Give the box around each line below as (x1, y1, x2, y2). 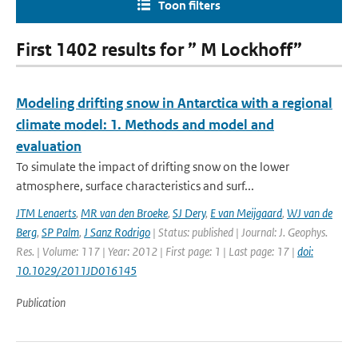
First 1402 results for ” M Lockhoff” (16, 39, 302, 61)
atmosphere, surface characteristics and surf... (16, 178, 254, 193)
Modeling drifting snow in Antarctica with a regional (16, 94, 332, 112)
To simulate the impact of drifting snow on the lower (16, 159, 289, 174)
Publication (16, 295, 66, 310)
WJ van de (287, 205, 332, 221)
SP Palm (42, 225, 79, 240)
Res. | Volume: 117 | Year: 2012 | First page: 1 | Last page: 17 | (16, 244, 297, 259)
